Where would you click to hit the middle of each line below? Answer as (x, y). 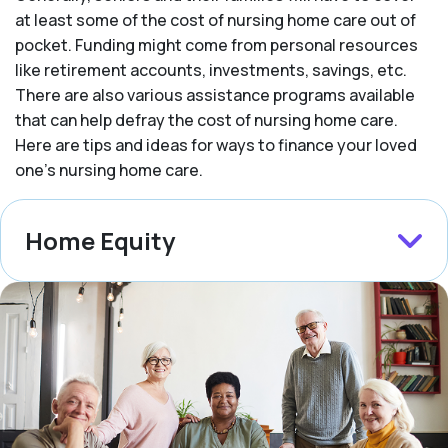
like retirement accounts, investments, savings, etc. (211, 70)
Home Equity (100, 241)
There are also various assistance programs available (215, 95)
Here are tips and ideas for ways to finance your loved (216, 145)
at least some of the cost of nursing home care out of (215, 20)
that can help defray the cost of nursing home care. (206, 120)
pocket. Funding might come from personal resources (216, 45)
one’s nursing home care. (109, 170)
